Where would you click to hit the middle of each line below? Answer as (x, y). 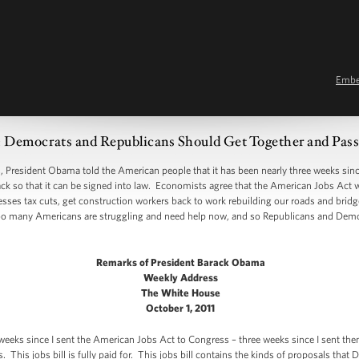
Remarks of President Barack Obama (180, 262)
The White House (180, 293)
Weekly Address (180, 278)
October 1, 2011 (180, 308)
